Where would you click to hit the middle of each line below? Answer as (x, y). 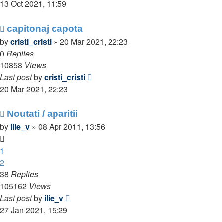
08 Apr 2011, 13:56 (72, 127)
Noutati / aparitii (42, 114)
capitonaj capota (45, 28)
